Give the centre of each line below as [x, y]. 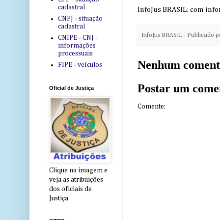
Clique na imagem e [78, 171]
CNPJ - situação [80, 18]
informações [77, 45]
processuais [75, 53]
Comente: [151, 107]
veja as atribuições [76, 180]
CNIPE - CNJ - [78, 38]
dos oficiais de [70, 189]
